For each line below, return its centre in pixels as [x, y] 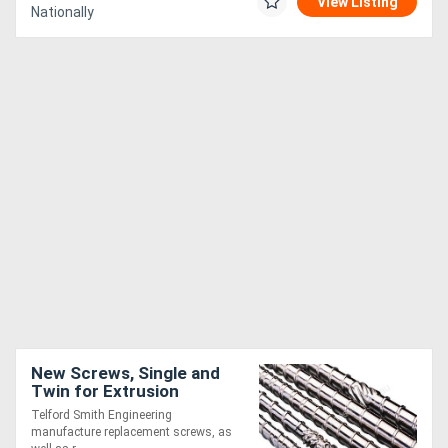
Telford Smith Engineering [101, 415]
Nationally [62, 12]
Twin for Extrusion [105, 391]
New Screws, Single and [125, 373]
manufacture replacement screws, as [131, 432]
